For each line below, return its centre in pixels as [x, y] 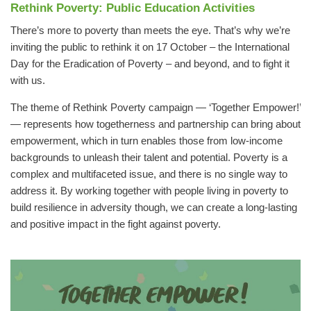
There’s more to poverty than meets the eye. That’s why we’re [150, 31]
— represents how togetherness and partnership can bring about [155, 124]
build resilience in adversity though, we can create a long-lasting [154, 207]
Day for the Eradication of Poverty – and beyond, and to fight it [150, 64]
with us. [29, 81]
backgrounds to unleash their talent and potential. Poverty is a [149, 157]
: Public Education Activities [177, 8]
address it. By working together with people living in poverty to [149, 191]
